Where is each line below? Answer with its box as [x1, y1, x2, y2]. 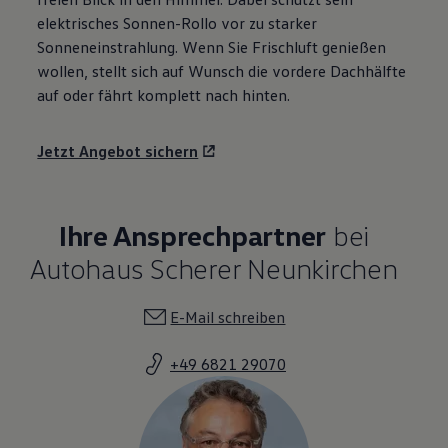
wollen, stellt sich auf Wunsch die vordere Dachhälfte [37, 60, 407, 81]
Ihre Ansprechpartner [58, 217, 327, 252]
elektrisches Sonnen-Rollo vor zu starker [37, 12, 318, 33]
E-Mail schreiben [170, 306, 286, 327]
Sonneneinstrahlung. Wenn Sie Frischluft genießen [37, 36, 387, 57]
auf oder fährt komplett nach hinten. [37, 84, 291, 105]
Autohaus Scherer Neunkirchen [30, 250, 398, 285]
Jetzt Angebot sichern [37, 140, 199, 161]
